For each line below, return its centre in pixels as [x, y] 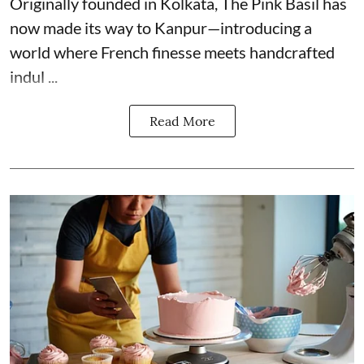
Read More [182, 121]
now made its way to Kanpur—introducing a [161, 27]
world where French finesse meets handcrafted [172, 52]
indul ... [34, 76]
